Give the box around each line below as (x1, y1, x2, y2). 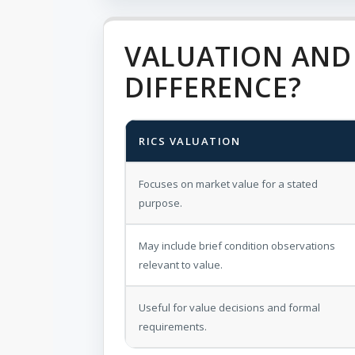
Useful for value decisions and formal (139, 300, 320, 315)
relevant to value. (139, 257, 223, 272)
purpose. (139, 195, 182, 210)
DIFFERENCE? (124, 68, 302, 105)
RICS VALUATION (139, 133, 240, 148)
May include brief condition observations (139, 238, 335, 253)
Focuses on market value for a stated (139, 176, 318, 191)
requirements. (139, 319, 207, 334)
